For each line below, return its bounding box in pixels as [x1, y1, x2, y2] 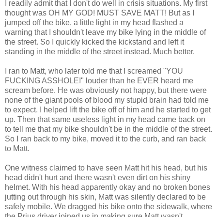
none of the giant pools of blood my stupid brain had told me [5, 95, 209, 104]
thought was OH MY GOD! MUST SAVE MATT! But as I [5, 8, 194, 17]
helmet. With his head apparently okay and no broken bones [5, 183, 210, 191]
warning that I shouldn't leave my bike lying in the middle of [5, 28, 206, 36]
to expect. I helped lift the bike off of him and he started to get [5, 105, 211, 114]
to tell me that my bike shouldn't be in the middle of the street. [5, 124, 212, 133]
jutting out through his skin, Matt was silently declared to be [5, 192, 206, 201]
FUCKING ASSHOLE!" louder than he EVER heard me [5, 76, 193, 85]
